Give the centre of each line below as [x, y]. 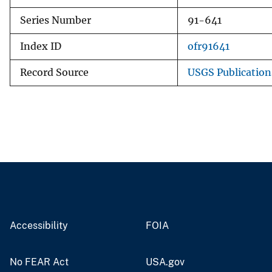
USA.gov [165, 262]
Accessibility [39, 225]
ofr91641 [209, 46]
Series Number [56, 20]
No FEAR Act [39, 262]
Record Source [54, 72]
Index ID [41, 46]
